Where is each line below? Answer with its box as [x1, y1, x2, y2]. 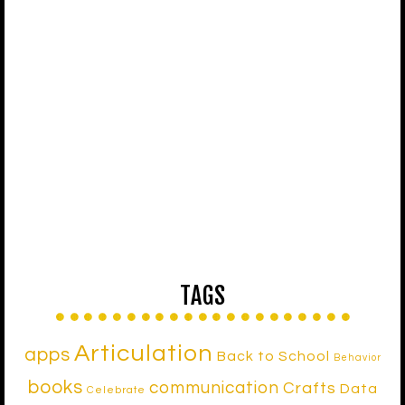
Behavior [333, 353, 381, 363]
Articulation [73, 341, 213, 367]
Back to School [216, 349, 330, 364]
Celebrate [86, 384, 146, 396]
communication [148, 379, 279, 398]
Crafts [282, 380, 336, 398]
